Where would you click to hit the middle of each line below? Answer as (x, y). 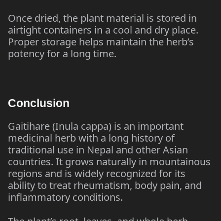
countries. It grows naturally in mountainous (109, 162)
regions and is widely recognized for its (97, 173)
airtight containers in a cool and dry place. (103, 30)
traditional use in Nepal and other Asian (98, 150)
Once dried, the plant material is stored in (102, 18)
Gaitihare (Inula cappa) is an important (96, 126)
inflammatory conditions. (65, 197)
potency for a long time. (62, 54)
